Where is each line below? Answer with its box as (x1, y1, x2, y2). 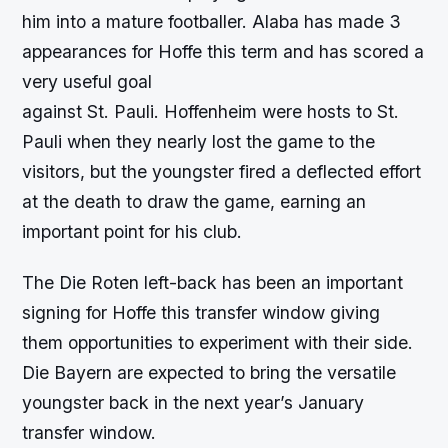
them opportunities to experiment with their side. (22, 331, 414, 353)
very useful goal (22, 70, 153, 92)
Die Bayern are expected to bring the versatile (22, 361, 397, 383)
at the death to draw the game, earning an (22, 190, 367, 212)
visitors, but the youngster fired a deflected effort (22, 160, 422, 182)
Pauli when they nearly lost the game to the (22, 130, 376, 152)
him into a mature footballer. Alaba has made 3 (22, 10, 402, 32)
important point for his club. (22, 220, 243, 242)
